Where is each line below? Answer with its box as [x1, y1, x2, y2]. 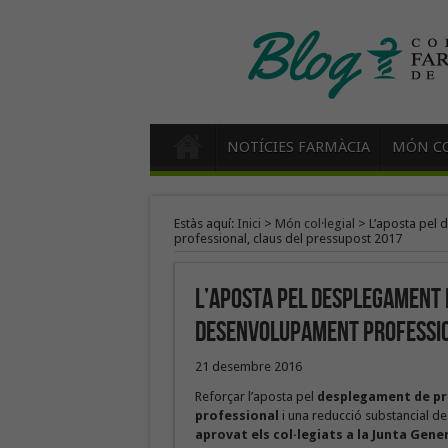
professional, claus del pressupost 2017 [173, 231, 402, 246]
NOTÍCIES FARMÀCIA [226, 138, 370, 156]
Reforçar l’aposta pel [194, 389, 317, 404]
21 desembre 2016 [194, 359, 302, 374]
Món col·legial [274, 216, 355, 231]
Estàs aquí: [173, 216, 237, 231]
